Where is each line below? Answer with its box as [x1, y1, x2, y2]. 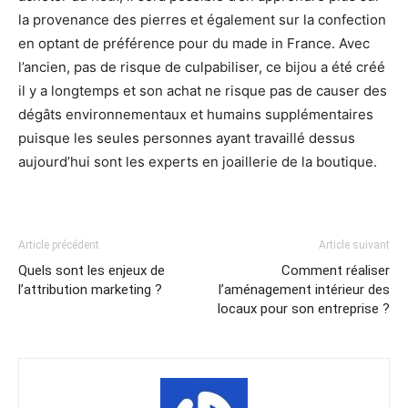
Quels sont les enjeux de [18, 261, 165, 279]
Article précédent [18, 238, 99, 251]
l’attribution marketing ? [18, 280, 162, 298]
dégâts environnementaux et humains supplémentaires [18, 105, 373, 123]
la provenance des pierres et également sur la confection [18, 10, 386, 28]
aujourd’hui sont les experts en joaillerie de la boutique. [18, 152, 377, 170]
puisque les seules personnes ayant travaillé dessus [18, 128, 355, 147]
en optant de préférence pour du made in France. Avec [18, 34, 370, 52]
